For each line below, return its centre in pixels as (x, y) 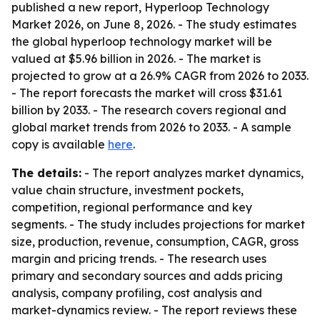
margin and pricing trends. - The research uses (139, 259)
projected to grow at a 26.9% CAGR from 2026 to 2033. (160, 76)
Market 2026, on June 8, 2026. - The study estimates (154, 24)
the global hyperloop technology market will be (142, 41)
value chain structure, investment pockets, (127, 190)
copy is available (60, 144)
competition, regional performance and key (132, 207)
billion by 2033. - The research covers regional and (149, 110)
